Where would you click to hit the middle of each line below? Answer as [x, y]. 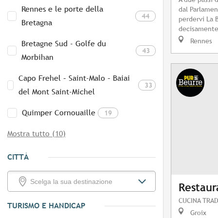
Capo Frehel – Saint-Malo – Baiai [74, 78]
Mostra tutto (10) [36, 134]
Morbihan [37, 57]
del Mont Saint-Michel [57, 92]
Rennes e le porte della [63, 9]
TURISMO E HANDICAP [46, 206]
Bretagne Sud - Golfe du [64, 44]
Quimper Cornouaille [59, 113]
